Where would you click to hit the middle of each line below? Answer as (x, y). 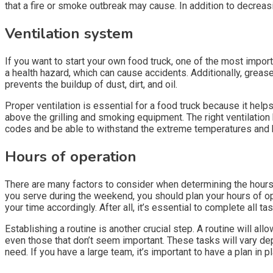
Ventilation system (69, 33)
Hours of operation (71, 156)
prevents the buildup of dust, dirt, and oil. (91, 84)
